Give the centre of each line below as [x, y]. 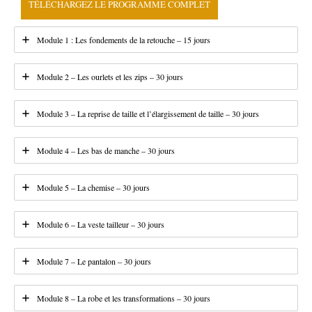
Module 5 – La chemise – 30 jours [93, 188]
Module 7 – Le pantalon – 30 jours [94, 262]
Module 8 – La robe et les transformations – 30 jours [124, 298]
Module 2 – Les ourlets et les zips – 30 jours [110, 77]
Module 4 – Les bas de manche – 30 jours [106, 151]
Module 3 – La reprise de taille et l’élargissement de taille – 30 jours [148, 114]
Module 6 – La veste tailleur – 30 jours [101, 225]
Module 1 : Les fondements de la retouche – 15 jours [124, 40]
